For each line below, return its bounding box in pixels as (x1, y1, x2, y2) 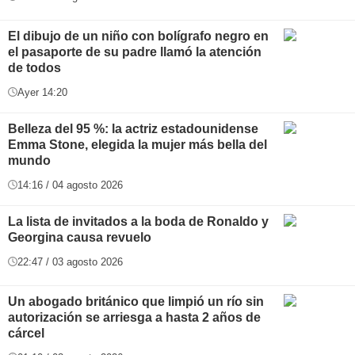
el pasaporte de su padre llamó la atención (8, 44, 261, 59)
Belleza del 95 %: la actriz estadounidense (8, 121, 258, 136)
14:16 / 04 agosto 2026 (17, 178, 123, 191)
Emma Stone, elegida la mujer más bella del (8, 137, 267, 151)
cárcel (8, 326, 44, 340)
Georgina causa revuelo (8, 230, 151, 244)
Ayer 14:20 (17, 86, 67, 98)
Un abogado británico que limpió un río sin (8, 294, 264, 308)
